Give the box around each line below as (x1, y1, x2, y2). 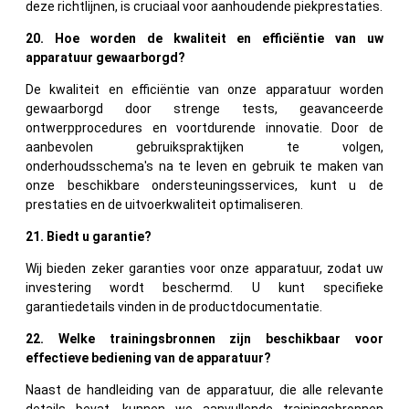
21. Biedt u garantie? (26, 228, 152, 244)
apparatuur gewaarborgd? (26, 49, 185, 65)
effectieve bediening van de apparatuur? (26, 350, 271, 365)
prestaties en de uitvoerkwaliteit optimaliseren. (26, 196, 303, 212)
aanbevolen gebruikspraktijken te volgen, (26, 139, 383, 154)
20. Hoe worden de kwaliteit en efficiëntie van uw (26, 30, 383, 46)
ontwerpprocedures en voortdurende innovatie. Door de (26, 120, 383, 135)
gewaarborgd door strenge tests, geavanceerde (26, 100, 383, 116)
